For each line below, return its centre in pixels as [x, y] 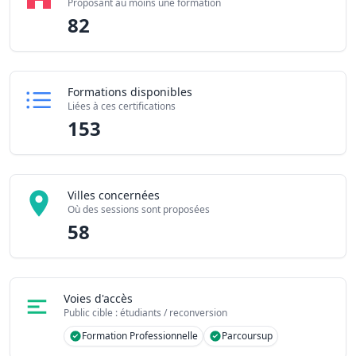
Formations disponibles [130, 92]
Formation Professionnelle [139, 336]
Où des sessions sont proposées [139, 209]
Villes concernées [114, 195]
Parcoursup [247, 336]
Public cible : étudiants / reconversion [145, 313]
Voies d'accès [98, 298]
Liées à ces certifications [122, 106]
